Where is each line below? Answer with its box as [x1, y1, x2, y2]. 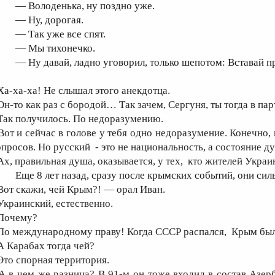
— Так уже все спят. [15, 28, 106, 40]
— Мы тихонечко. [15, 42, 95, 54]
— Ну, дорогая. [15, 14, 83, 26]
